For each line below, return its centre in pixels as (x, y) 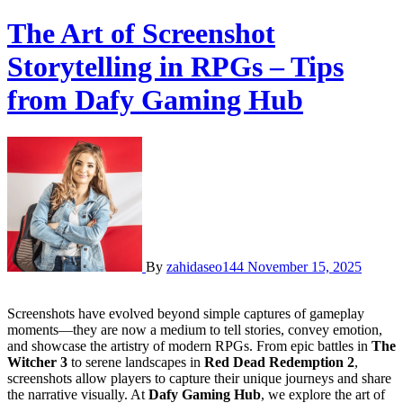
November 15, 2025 (304, 266)
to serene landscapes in (136, 362)
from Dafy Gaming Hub (155, 100)
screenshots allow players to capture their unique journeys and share (199, 378)
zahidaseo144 (207, 266)
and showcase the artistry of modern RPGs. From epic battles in (189, 345)
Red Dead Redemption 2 (279, 362)
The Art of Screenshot (141, 34)
